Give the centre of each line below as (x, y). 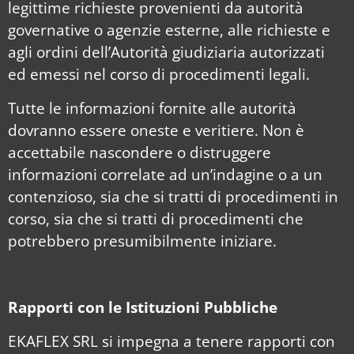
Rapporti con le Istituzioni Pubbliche (143, 307)
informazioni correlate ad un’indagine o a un (165, 174)
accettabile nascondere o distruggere (139, 152)
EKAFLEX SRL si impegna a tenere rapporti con (171, 341)
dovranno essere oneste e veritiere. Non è (156, 130)
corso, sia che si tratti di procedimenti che (156, 218)
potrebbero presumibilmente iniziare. (142, 240)
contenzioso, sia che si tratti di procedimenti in (173, 196)
